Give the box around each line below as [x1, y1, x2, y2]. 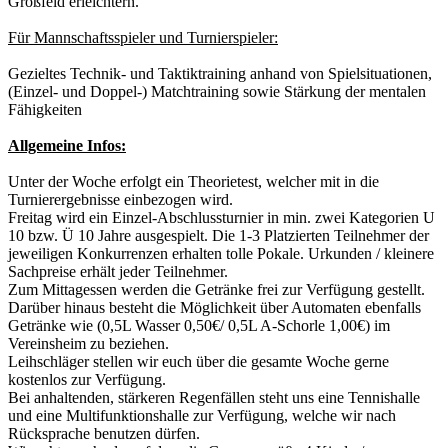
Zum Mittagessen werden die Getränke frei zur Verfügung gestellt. [8, 280, 425, 298]
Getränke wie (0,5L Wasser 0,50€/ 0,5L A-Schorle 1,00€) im [8, 316, 390, 334]
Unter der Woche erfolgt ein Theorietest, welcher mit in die [8, 172, 379, 190]
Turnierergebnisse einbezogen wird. [8, 190, 233, 208]
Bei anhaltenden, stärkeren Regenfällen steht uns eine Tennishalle [8, 388, 420, 406]
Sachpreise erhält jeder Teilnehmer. [8, 262, 228, 280]
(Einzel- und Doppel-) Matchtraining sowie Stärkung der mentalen [8, 82, 426, 100]
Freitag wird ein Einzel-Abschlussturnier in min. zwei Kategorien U [8, 208, 435, 226]
